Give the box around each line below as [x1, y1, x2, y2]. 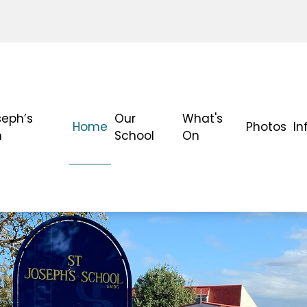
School [114, 127, 155, 144]
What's [182, 110, 223, 127]
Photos [246, 119, 287, 135]
